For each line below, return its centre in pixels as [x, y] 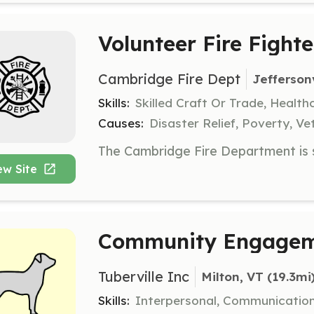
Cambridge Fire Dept [169, 78]
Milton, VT [232, 277]
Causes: [121, 123]
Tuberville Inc [144, 276]
